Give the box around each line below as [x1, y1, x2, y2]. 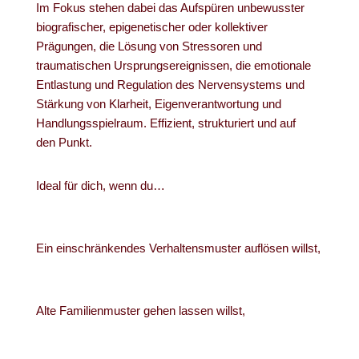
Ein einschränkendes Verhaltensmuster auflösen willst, [35, 241, 321, 255]
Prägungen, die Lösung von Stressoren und [35, 39, 262, 53]
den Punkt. [35, 135, 92, 149]
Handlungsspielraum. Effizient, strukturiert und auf [35, 116, 296, 130]
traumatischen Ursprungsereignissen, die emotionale [35, 58, 311, 72]
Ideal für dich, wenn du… [35, 179, 165, 192]
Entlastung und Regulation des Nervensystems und [35, 78, 305, 91]
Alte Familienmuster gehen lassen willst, [35, 304, 245, 317]
